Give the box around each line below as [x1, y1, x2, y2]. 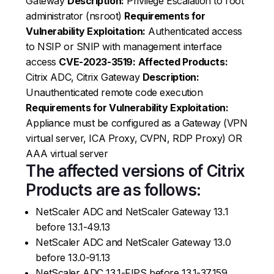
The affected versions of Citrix [26, 161, 245, 180]
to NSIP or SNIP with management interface [26, 40, 222, 53]
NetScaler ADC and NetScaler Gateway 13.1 [35, 205, 229, 218]
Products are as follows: [26, 180, 201, 199]
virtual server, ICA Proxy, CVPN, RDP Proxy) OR [26, 131, 242, 144]
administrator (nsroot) [26, 9, 125, 22]
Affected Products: [138, 55, 228, 68]
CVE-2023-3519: [59, 55, 136, 68]
